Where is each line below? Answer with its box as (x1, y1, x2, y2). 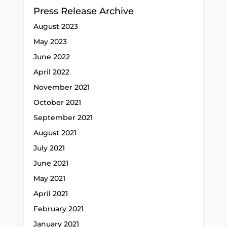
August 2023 (33, 21, 78, 31)
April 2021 (33, 188, 68, 198)
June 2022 (33, 52, 70, 61)
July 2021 (33, 143, 65, 153)
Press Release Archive (33, 5, 134, 17)
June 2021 (33, 158, 68, 168)
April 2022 (33, 67, 69, 77)
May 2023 (33, 36, 67, 46)
